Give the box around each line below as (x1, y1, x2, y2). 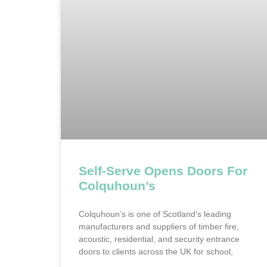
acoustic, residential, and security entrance (79, 234, 240, 244)
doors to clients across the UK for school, (79, 247, 233, 257)
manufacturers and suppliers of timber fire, (79, 222, 239, 232)
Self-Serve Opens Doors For (79, 164, 247, 178)
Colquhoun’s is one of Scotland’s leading (79, 209, 231, 219)
